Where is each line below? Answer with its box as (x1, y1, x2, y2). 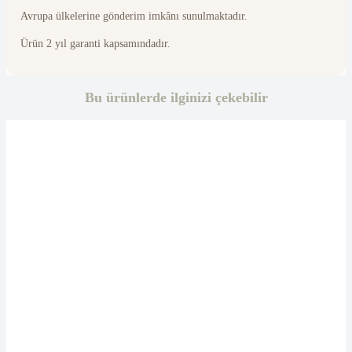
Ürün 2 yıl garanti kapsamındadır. (20, 37, 170, 49)
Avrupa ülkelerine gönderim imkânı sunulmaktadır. (20, 9, 247, 22)
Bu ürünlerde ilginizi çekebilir (84, 89, 268, 105)
